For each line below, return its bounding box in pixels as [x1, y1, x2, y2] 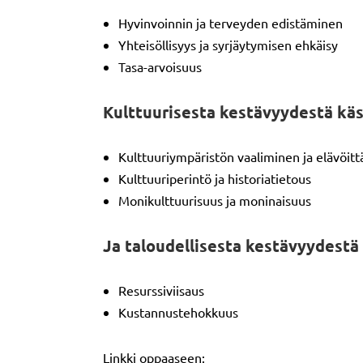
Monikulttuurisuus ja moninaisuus [118, 192, 311, 208]
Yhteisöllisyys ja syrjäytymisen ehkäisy [118, 36, 338, 53]
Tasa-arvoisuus [118, 58, 202, 75]
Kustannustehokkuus [118, 304, 238, 320]
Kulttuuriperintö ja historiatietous [118, 170, 311, 186]
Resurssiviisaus [118, 282, 204, 298]
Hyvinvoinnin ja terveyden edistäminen [118, 15, 343, 31]
